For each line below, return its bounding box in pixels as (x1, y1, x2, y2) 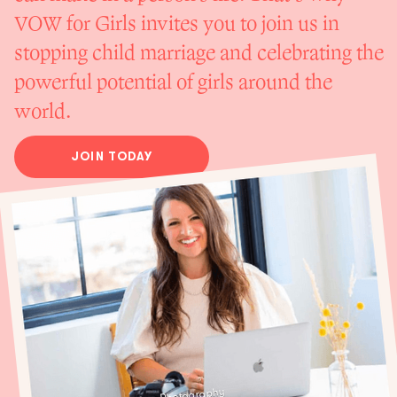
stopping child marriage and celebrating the (14, 40, 384, 67)
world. (14, 98, 71, 126)
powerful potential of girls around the (14, 69, 332, 97)
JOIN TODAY (71, 150, 152, 164)
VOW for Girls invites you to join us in (14, 11, 339, 38)
